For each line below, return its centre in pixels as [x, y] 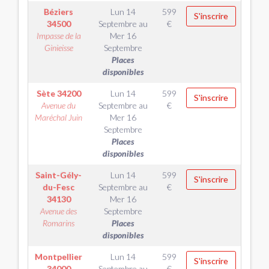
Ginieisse [59, 48]
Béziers [59, 12]
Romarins [59, 223]
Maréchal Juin [59, 117]
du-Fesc [59, 187]
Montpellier [59, 257]
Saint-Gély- [59, 175]
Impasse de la [59, 36]
